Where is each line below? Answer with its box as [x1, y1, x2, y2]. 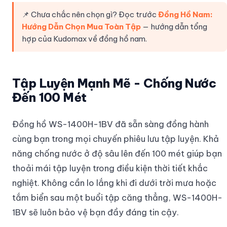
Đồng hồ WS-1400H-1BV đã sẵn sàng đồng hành [12, 119, 209, 130]
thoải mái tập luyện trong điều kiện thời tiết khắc [12, 163, 208, 174]
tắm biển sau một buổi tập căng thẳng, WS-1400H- [12, 192, 222, 203]
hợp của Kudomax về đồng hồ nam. [22, 34, 147, 44]
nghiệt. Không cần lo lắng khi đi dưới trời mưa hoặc [12, 177, 216, 188]
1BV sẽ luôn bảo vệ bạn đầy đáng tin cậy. [12, 207, 179, 218]
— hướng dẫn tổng [141, 22, 207, 32]
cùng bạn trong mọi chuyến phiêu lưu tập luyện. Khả [12, 133, 219, 144]
